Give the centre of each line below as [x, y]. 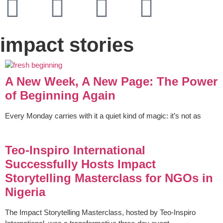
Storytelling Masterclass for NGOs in [109, 178]
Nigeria [25, 192]
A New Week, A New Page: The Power [111, 81]
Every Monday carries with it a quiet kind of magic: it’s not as [103, 116]
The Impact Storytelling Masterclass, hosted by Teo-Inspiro [100, 213]
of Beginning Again [60, 95]
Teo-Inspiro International [75, 150]
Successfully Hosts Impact [80, 164]
